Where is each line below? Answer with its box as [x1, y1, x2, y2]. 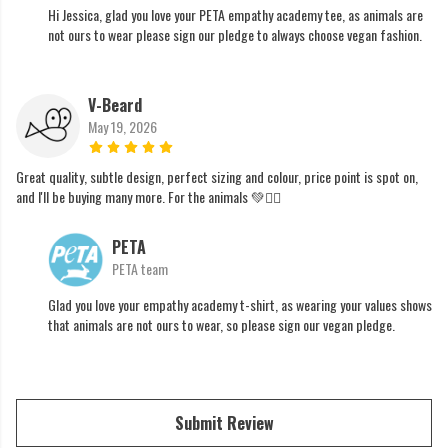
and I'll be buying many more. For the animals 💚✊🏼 [16, 186, 281, 208]
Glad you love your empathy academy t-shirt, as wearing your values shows [48, 294, 432, 316]
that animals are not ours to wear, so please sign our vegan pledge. [48, 314, 395, 336]
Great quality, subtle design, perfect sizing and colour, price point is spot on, [16, 166, 418, 188]
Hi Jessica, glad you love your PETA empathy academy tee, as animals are [48, 4, 423, 26]
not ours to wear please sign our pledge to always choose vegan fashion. [48, 24, 422, 46]
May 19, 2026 [88, 116, 157, 138]
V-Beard [88, 93, 142, 118]
